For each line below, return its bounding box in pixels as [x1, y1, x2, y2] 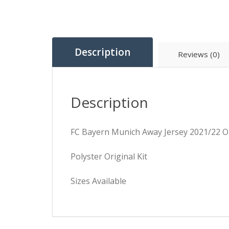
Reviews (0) [178, 49, 220, 60]
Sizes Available [71, 175, 126, 187]
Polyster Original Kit [71, 151, 147, 163]
